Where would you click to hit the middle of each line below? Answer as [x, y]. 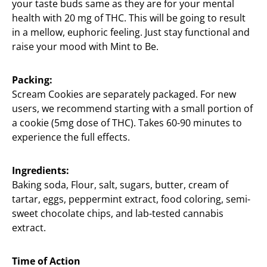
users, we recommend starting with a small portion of [132, 108]
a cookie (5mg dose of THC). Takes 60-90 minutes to [127, 123]
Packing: [32, 80]
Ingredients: [41, 170]
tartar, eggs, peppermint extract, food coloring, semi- [131, 199]
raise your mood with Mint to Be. [85, 46]
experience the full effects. [71, 137]
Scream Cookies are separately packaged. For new [124, 94]
